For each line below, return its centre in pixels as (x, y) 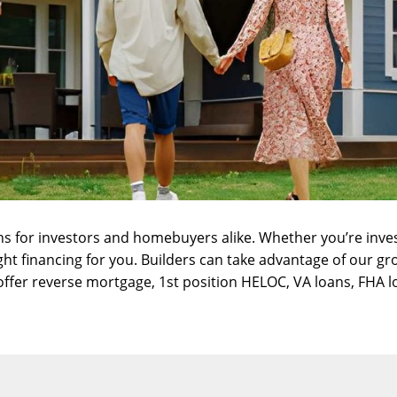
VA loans (322, 282)
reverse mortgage (92, 282)
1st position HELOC (222, 282)
